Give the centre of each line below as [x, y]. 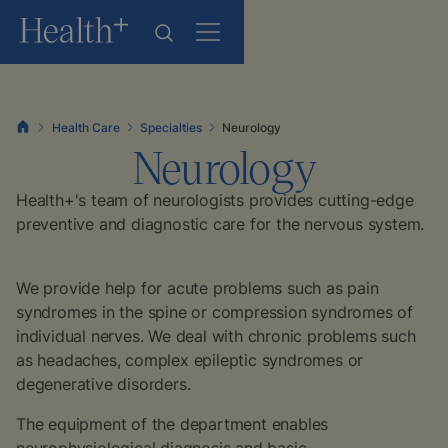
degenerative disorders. [108, 384]
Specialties [170, 127]
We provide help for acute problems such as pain [197, 288]
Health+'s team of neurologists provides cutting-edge [215, 200]
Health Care [85, 127]
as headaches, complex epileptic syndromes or [190, 360]
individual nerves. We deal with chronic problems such [216, 336]
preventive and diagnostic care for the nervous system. [220, 224]
